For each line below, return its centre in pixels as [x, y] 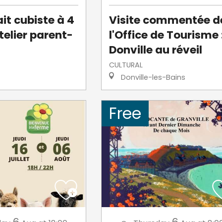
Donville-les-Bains [152, 77]
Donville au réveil [155, 50]
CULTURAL [126, 65]
